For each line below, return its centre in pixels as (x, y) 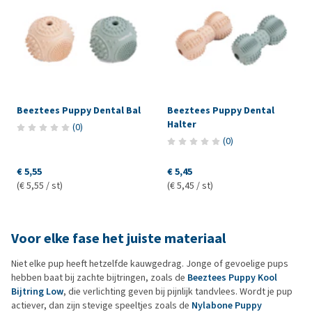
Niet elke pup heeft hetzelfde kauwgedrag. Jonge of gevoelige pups (150, 264)
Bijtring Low (37, 292)
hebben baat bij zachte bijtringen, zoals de (99, 278)
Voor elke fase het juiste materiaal (118, 239)
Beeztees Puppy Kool (232, 278)
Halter (181, 125)
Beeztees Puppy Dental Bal (79, 111)
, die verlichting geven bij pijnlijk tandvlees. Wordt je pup (178, 292)
